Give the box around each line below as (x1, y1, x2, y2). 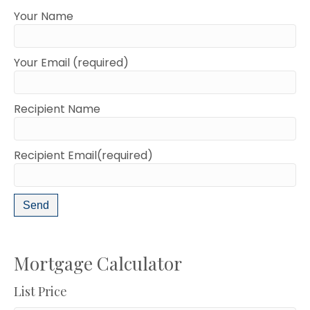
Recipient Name (14, 100, 100, 117)
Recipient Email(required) (14, 147, 153, 163)
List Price (14, 282, 67, 300)
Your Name (14, 8, 73, 24)
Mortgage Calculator (14, 250, 182, 275)
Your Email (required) (14, 54, 129, 71)
